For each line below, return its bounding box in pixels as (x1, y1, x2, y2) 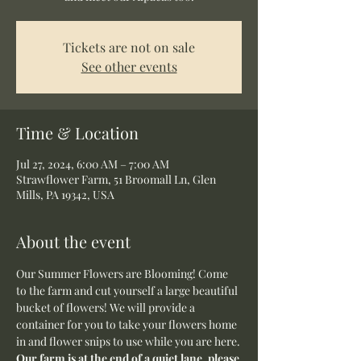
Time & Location (16, 122, 139, 143)
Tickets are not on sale (63, 39, 195, 56)
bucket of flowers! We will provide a (16, 300, 197, 315)
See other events (81, 58, 177, 75)
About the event (16, 230, 131, 252)
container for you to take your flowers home (16, 317, 239, 332)
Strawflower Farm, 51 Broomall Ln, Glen (16, 172, 216, 187)
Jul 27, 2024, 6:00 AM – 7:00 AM (16, 156, 169, 172)
